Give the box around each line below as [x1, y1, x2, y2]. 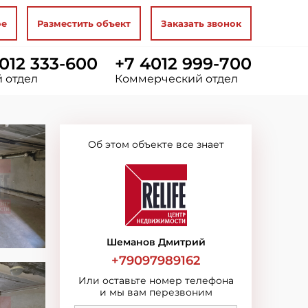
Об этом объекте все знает [87, 138, 224, 151]
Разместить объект [37, 18, 131, 29]
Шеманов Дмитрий [106, 236, 206, 248]
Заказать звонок [161, 18, 241, 29]
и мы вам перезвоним [99, 286, 212, 298]
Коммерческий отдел [115, 72, 238, 85]
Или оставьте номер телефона [78, 274, 234, 287]
